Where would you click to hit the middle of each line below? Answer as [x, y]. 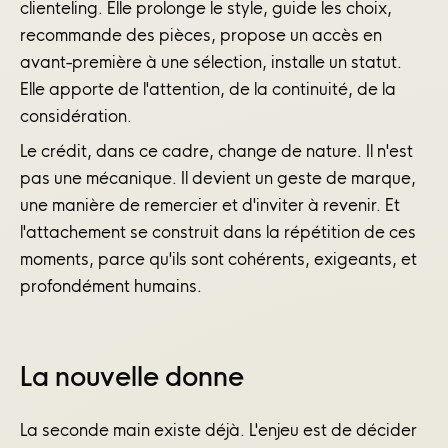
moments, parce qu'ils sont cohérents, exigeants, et [218, 258]
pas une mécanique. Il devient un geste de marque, [218, 177]
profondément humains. [111, 285]
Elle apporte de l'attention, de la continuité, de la [208, 88]
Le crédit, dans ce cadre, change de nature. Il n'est [216, 150]
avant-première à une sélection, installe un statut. [211, 61]
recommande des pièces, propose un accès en [201, 34]
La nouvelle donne [132, 376]
